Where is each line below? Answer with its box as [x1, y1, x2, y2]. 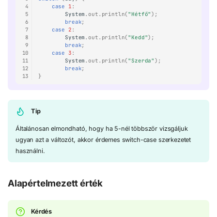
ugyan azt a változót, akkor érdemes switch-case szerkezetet [15, 136, 191, 144]
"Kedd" [128, 34, 148, 41]
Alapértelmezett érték [8, 178, 103, 189]
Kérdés [31, 208, 52, 216]
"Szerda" [128, 57, 155, 64]
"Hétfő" [128, 11, 152, 18]
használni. [15, 147, 45, 155]
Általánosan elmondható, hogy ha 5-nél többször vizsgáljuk [15, 125, 188, 133]
